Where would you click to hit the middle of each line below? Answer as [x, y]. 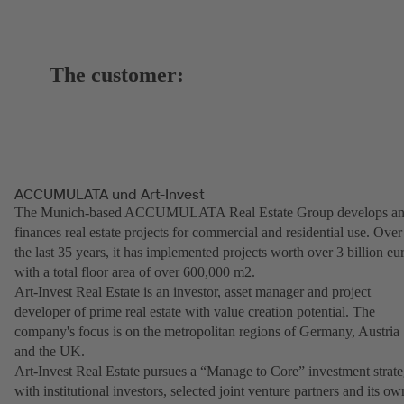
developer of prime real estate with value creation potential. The [195, 312]
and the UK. [51, 352]
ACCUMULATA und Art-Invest [110, 194]
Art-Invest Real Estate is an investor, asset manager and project [193, 292]
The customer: [117, 75]
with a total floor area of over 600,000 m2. [135, 272]
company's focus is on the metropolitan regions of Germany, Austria [207, 332]
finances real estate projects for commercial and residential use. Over [208, 233]
